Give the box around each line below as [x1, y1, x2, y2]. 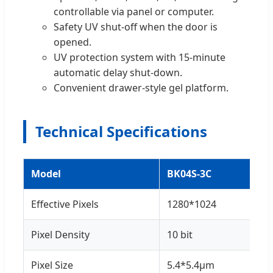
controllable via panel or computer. [54, 4, 214, 18]
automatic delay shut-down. [54, 65, 182, 79]
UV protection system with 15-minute [54, 50, 225, 64]
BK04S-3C [167, 166, 211, 180]
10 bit [167, 227, 193, 241]
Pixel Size [31, 258, 73, 272]
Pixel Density [31, 227, 90, 241]
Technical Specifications [35, 121, 207, 141]
